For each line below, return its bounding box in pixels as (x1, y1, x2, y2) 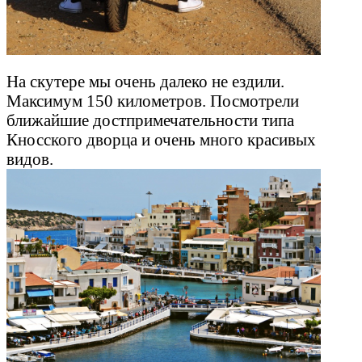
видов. (6, 149, 53, 169)
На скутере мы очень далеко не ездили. (6, 72, 284, 91)
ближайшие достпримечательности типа (6, 111, 294, 130)
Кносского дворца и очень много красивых (6, 130, 316, 149)
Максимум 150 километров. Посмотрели (6, 91, 299, 111)
